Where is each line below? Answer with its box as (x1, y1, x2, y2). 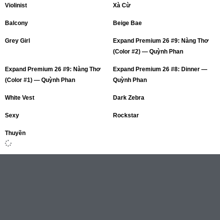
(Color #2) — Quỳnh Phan (113, 48, 183, 55)
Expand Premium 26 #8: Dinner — (113, 66, 207, 73)
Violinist (5, 2, 27, 9)
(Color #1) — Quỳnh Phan (5, 77, 75, 84)
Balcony (5, 20, 28, 27)
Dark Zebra (113, 94, 144, 102)
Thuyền (5, 130, 26, 137)
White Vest (5, 94, 34, 102)
